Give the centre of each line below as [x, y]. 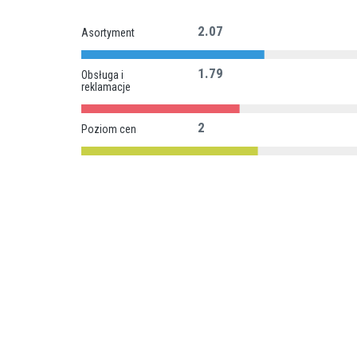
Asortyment [108, 33]
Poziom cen [109, 129]
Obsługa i [102, 75]
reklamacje [106, 87]
